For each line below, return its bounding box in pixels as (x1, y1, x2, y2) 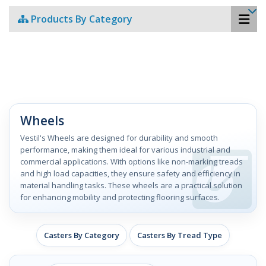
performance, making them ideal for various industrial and (20, 144, 230, 155)
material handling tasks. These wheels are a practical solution (20, 180, 242, 191)
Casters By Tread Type (137, 229, 222, 240)
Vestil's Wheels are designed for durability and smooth (20, 132, 218, 143)
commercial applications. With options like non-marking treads (20, 156, 243, 167)
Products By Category (28, 12, 132, 26)
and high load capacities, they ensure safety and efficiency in (20, 168, 240, 179)
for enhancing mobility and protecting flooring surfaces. (20, 192, 220, 202)
